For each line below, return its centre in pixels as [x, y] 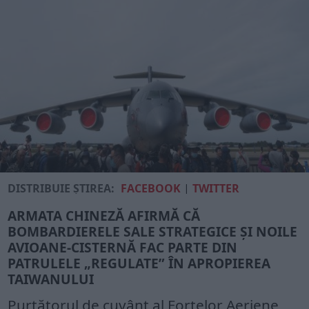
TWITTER [216, 188]
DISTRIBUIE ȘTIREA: [61, 188]
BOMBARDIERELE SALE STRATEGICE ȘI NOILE [153, 231]
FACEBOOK [151, 188]
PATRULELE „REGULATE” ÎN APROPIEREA [139, 263]
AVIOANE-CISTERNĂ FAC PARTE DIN [123, 247]
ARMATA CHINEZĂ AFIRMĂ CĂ [104, 215]
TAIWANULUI [51, 279]
